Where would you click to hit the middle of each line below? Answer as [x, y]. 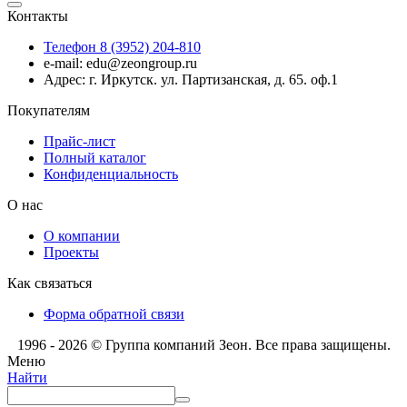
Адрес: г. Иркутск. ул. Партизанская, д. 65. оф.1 [191, 79]
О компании [82, 235]
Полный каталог [95, 157]
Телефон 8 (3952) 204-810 [122, 46]
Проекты [71, 252]
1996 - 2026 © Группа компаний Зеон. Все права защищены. [203, 344]
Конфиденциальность [111, 174]
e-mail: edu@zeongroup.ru [120, 63]
